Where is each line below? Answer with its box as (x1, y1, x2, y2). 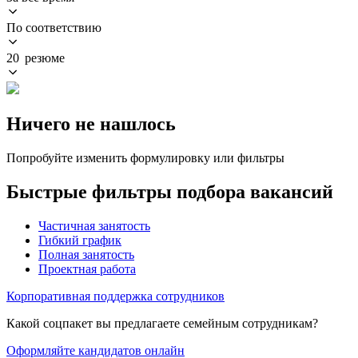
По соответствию (6, 20, 101, 34)
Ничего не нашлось (6, 113, 176, 134)
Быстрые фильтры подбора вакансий (6, 181, 333, 202)
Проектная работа (38, 261, 136, 276)
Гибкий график (38, 233, 121, 247)
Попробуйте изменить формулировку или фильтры (6, 150, 284, 165)
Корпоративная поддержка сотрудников (6, 288, 225, 303)
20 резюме (6, 50, 65, 65)
